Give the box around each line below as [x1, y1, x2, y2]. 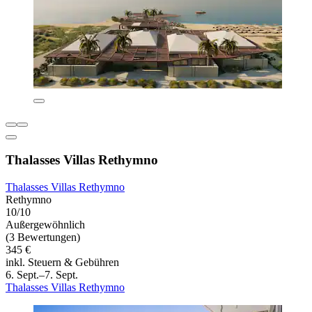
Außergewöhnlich [6, 219, 85, 231]
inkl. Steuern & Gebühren [6, 256, 119, 269]
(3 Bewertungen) [6, 231, 80, 244]
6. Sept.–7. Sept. [6, 269, 78, 281]
